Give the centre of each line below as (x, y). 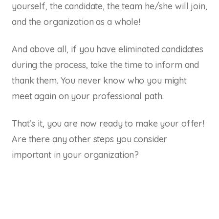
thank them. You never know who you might (99, 80)
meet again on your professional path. (88, 96)
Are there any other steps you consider (90, 139)
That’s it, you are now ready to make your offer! (108, 123)
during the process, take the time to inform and (106, 65)
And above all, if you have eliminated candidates (108, 49)
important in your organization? (76, 154)
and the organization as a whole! (76, 22)
